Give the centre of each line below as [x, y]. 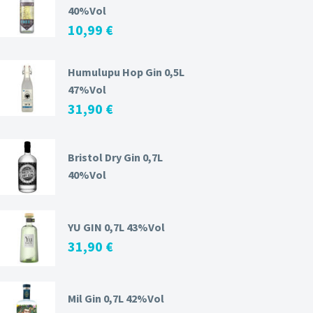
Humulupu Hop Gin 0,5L [126, 72]
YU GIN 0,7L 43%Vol [116, 227]
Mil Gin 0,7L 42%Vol [116, 299]
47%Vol [87, 90]
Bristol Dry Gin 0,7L [115, 158]
